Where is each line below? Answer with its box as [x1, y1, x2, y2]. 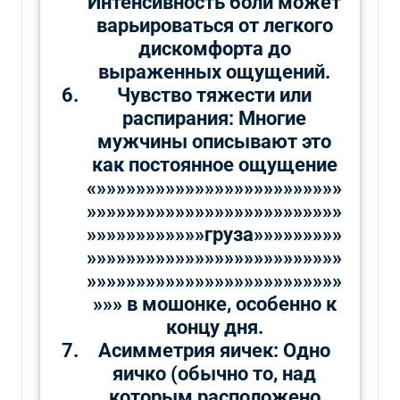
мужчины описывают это [97, 129, 331, 153]
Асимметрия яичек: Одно [98, 338, 330, 362]
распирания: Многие [122, 106, 306, 129]
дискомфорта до [137, 37, 291, 60]
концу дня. [165, 315, 263, 338]
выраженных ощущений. [98, 60, 330, 83]
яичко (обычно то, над [112, 362, 316, 385]
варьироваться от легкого [96, 13, 333, 37]
